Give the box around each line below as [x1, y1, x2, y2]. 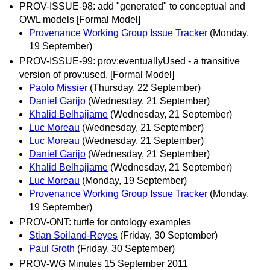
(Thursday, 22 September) [90, 82, 201, 93]
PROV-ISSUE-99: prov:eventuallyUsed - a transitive [19, 55, 240, 66]
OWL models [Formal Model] [19, 14, 140, 25]
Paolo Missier [29, 82, 87, 93]
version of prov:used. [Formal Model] [19, 69, 174, 80]
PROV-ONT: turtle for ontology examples [19, 216, 191, 227]
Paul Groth [29, 243, 75, 254]
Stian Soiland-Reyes [29, 230, 118, 240]
